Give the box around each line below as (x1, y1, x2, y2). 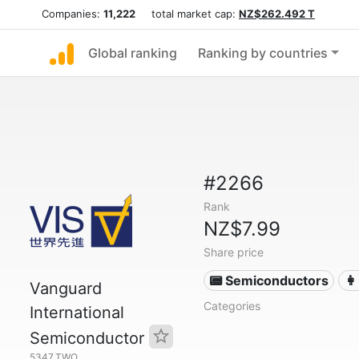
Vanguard (30, 279, 102, 298)
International (30, 303, 124, 322)
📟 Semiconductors (209, 272, 329, 288)
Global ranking (88, 45, 177, 61)
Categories (203, 299, 260, 313)
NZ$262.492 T (239, 7, 315, 20)
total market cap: (135, 7, 239, 20)
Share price (203, 245, 264, 259)
